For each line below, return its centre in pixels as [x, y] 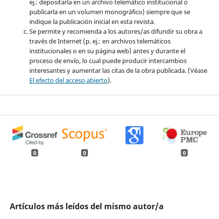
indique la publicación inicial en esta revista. [92, 22]
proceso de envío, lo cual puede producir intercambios [108, 61]
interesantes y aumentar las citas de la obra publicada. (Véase [118, 71]
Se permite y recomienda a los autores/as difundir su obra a [116, 32]
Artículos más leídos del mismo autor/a [87, 206]
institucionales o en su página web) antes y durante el [107, 51]
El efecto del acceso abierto [68, 80]
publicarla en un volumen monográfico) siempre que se [109, 12]
